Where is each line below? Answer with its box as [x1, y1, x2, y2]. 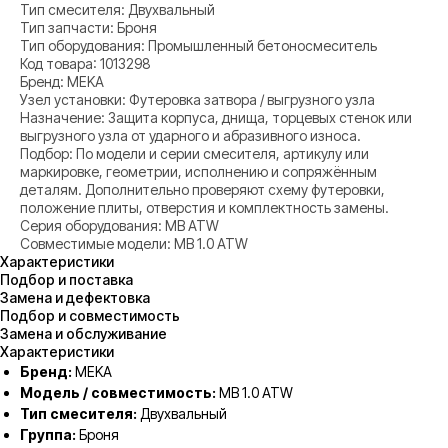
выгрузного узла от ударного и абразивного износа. [20, 127, 361, 145]
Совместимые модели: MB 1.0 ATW [20, 235, 248, 253]
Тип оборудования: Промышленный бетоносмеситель [20, 37, 377, 55]
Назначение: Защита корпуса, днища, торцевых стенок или [20, 109, 412, 127]
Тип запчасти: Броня [20, 19, 157, 37]
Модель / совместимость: [20, 384, 216, 402]
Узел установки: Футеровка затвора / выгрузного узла [20, 91, 375, 109]
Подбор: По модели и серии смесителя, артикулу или [20, 145, 369, 163]
